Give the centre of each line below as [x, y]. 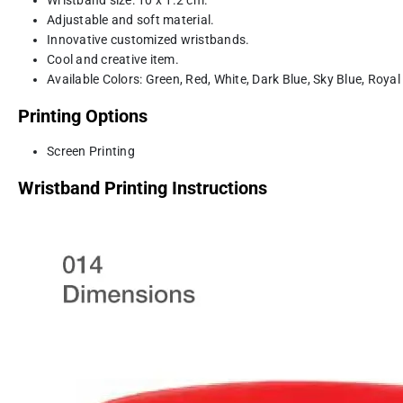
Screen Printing [91, 151]
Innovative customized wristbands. [148, 39]
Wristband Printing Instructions [143, 188]
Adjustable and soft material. [131, 19]
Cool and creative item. [113, 59]
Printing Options [83, 116]
